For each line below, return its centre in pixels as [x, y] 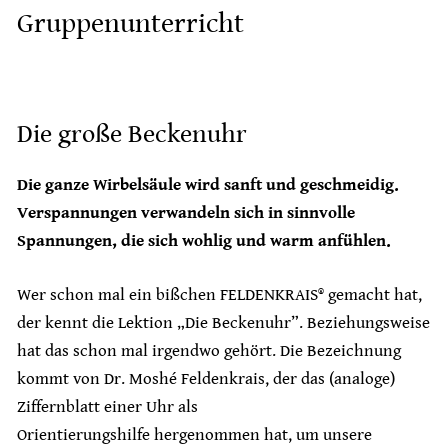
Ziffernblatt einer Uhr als [107, 406]
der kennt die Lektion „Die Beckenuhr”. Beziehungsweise [223, 322]
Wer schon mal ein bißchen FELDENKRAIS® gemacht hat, [219, 294]
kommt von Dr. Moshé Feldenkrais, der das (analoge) [206, 378]
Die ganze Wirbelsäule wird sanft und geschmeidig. [208, 185]
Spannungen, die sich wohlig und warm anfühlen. [204, 241]
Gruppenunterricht [130, 23]
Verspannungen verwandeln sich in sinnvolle [186, 213]
